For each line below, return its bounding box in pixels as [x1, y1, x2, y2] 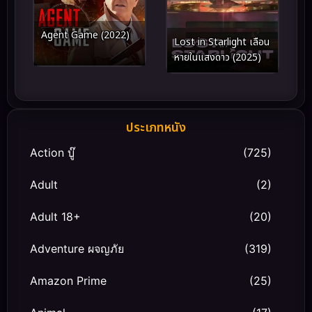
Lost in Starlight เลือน [174, 35, 270, 50]
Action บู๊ [30, 146, 75, 160]
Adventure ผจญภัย [30, 242, 124, 256]
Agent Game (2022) [41, 28, 130, 43]
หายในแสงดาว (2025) [174, 50, 261, 65]
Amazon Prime [30, 274, 107, 288]
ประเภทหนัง [126, 118, 186, 138]
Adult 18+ [30, 210, 81, 224]
